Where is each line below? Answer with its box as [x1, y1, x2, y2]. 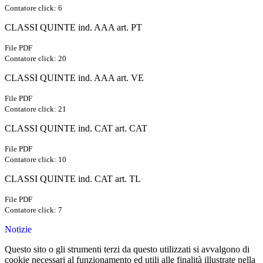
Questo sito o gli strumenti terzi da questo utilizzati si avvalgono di [5, 244, 249, 255]
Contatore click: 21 [5, 104, 66, 114]
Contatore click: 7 [5, 205, 62, 215]
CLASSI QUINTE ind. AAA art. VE [5, 73, 144, 83]
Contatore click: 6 [5, 4, 62, 13]
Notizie [5, 224, 32, 235]
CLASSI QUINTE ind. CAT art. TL [5, 174, 141, 184]
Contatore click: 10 [5, 155, 66, 164]
